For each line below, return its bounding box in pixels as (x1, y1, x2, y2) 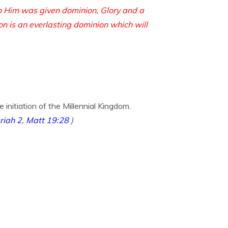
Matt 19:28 (26, 115, 69, 125)
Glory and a (100, 5, 144, 15)
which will (110, 19, 148, 30)
